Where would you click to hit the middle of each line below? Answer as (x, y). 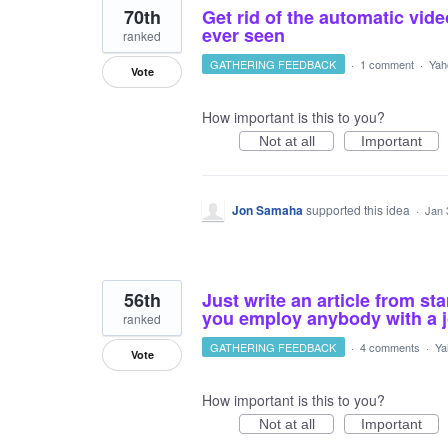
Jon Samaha (267, 210)
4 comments (389, 347)
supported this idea (359, 209)
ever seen (243, 35)
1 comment (386, 64)
